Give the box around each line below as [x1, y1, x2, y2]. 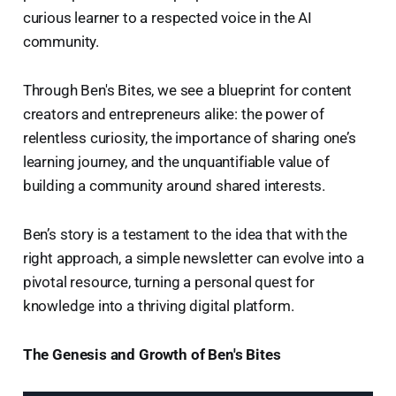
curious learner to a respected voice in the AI [22, 9, 312, 27]
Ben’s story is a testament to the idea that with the [22, 225, 347, 244]
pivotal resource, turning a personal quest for [22, 273, 315, 292]
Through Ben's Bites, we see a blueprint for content [22, 81, 353, 100]
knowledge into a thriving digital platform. [22, 297, 294, 316]
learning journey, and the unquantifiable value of [22, 153, 330, 171]
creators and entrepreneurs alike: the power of [22, 105, 324, 124]
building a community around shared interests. [22, 177, 326, 195]
